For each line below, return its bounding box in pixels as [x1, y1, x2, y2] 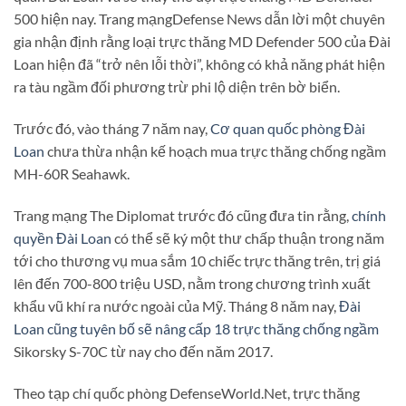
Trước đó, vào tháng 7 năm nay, [14, 120, 210, 138]
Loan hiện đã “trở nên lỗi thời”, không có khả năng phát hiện [14, 55, 385, 73]
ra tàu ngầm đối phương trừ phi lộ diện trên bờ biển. [14, 78, 340, 96]
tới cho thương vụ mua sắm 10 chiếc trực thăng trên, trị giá [14, 251, 381, 269]
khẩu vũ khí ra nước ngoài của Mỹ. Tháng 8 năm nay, [14, 296, 339, 314]
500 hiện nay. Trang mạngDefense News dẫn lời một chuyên [14, 10, 385, 28]
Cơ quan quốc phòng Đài [210, 120, 365, 138]
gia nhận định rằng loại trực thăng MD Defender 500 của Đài [14, 33, 391, 51]
